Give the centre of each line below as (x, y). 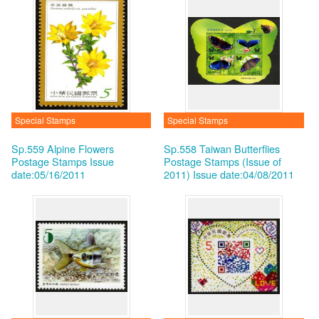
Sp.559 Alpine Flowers (62, 148)
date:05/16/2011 (48, 174)
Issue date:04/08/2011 (244, 174)
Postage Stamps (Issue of (223, 161)
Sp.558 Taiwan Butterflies (222, 148)
